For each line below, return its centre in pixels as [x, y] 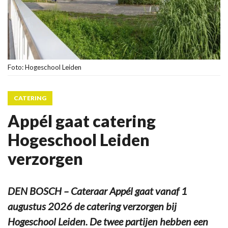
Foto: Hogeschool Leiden [45, 67]
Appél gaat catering [82, 121]
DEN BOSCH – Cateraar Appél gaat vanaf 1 [97, 191]
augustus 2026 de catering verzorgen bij [92, 206]
